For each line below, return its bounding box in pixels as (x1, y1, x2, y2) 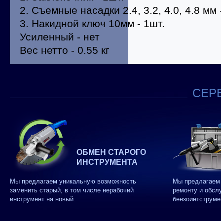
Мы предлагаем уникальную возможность (10, 178, 136, 185)
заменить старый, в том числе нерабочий (10, 186, 134, 194)
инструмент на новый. (10, 195, 75, 203)
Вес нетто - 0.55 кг (20, 44, 110, 56)
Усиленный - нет (20, 31, 100, 42)
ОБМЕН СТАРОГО (76, 148, 146, 156)
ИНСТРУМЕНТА (76, 158, 138, 166)
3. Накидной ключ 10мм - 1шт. (20, 18, 165, 29)
